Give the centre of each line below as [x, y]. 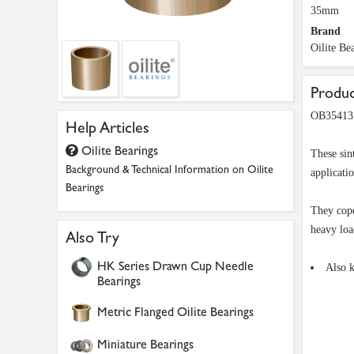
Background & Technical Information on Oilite [169, 169]
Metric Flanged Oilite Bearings [175, 312]
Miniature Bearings [145, 344]
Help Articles [107, 128]
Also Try [92, 237]
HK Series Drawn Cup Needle [175, 266]
